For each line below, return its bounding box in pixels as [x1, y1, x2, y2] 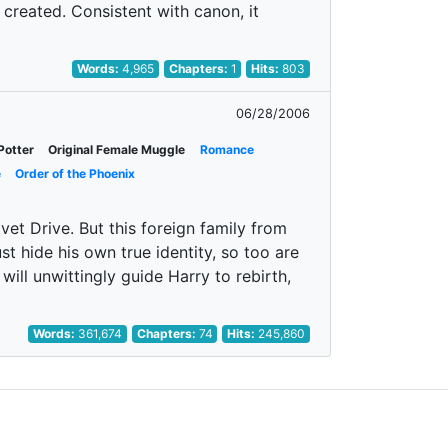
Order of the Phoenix [15, 166, 136, 181]
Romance [199, 142, 254, 157]
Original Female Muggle [48, 142, 186, 157]
